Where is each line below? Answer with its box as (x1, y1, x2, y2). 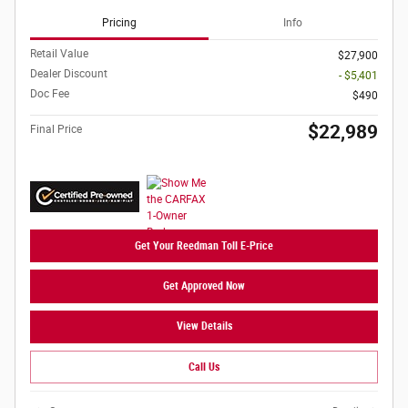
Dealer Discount (30, 67, 107, 81)
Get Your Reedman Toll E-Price (135, 239, 273, 252)
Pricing (101, 15, 137, 29)
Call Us (189, 360, 219, 373)
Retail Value (30, 47, 88, 61)
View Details (176, 320, 232, 333)
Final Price (30, 123, 82, 137)
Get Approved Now (163, 280, 245, 293)
